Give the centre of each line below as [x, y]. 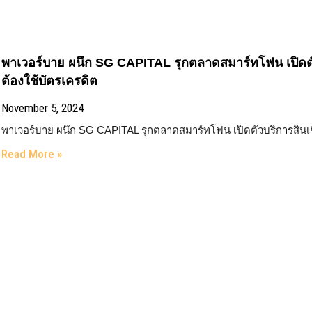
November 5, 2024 [43, 108]
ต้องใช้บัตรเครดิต [50, 81]
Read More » [32, 154]
